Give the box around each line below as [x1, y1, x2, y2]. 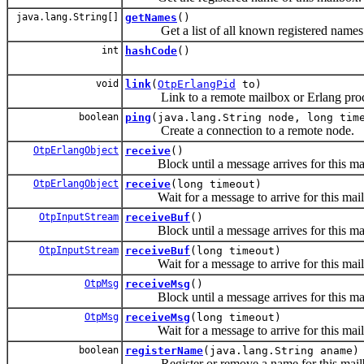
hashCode [125, 44, 177, 57]
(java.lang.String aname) [203, 344, 359, 357]
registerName [125, 344, 203, 357]
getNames [125, 11, 177, 24]
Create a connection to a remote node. [125, 123, 354, 137]
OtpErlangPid [158, 77, 236, 90]
